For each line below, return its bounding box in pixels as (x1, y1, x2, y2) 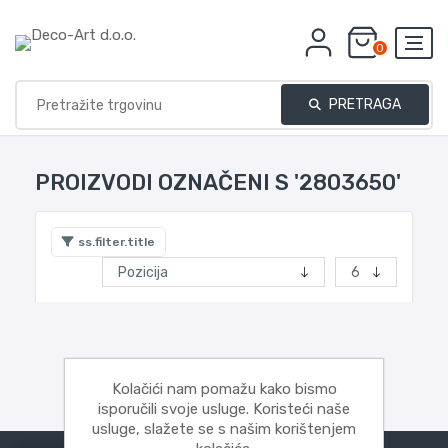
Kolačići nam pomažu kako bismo (111, 380, 337, 398)
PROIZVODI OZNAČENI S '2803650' (35, 169, 401, 196)
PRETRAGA (326, 96, 401, 113)
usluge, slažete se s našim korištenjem (92, 420, 356, 438)
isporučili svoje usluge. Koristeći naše (98, 400, 350, 418)
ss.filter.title (78, 235, 155, 249)
